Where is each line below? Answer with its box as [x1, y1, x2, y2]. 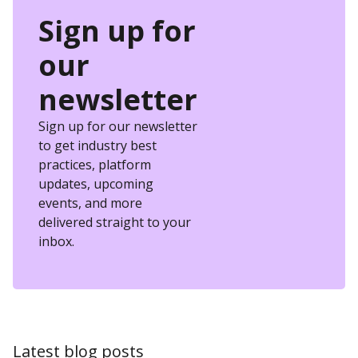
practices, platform [38, 156, 151, 174]
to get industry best [38, 137, 157, 155]
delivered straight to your [38, 213, 191, 232]
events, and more [38, 194, 142, 213]
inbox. [38, 233, 74, 251]
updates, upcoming [38, 175, 153, 193]
